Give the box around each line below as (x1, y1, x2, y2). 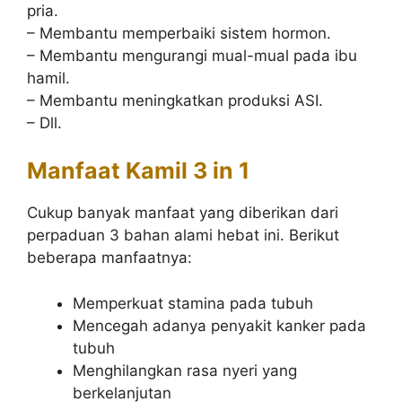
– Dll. (27, 113, 62, 132)
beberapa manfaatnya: (27, 249, 192, 267)
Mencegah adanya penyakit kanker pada (73, 316, 366, 335)
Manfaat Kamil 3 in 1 (27, 157, 249, 184)
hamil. (27, 68, 70, 87)
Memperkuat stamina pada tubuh (73, 293, 313, 312)
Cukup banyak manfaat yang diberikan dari (27, 204, 338, 222)
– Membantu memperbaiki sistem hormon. (27, 23, 331, 42)
